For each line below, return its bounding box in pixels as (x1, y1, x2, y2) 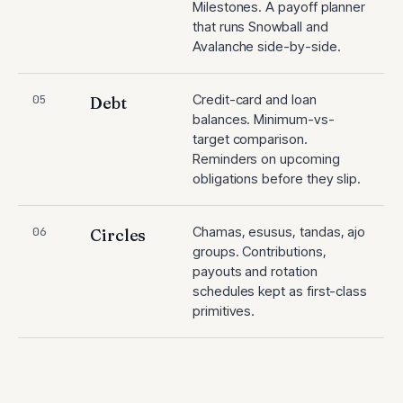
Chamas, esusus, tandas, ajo (193, 223, 366, 240)
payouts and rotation (193, 263, 318, 280)
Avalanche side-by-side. (193, 38, 341, 55)
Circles (90, 225, 147, 246)
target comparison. (193, 130, 308, 148)
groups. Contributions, (193, 243, 327, 260)
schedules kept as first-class (193, 282, 368, 300)
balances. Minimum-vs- (193, 111, 335, 128)
